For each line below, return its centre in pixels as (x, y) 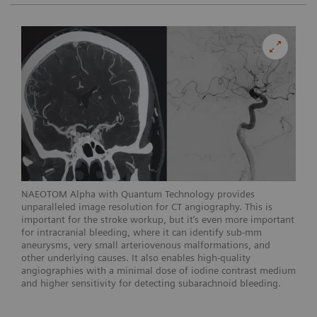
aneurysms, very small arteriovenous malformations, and (146, 244)
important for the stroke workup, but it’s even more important (158, 219)
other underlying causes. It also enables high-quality (136, 257)
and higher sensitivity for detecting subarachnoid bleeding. (152, 283)
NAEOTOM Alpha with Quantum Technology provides (138, 194)
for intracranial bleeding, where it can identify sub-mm (142, 232)
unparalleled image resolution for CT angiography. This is (147, 206)
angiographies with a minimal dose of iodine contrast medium (158, 270)
